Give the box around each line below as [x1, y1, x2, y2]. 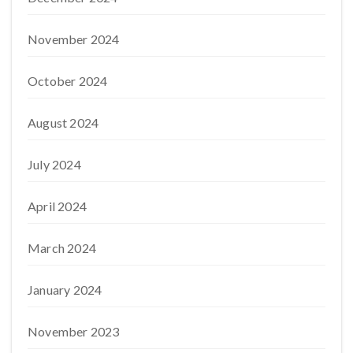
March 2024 [28, 240, 96, 255]
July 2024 [28, 156, 81, 172]
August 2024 [28, 114, 99, 130]
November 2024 [28, 31, 120, 46]
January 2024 [28, 281, 102, 297]
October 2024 [28, 72, 108, 88]
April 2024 [28, 198, 87, 214]
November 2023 [28, 323, 120, 339]
